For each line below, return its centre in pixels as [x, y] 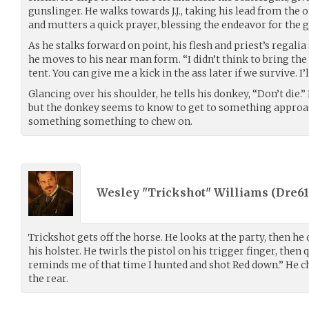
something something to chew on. [110, 121]
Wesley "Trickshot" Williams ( [186, 193]
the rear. [48, 278]
